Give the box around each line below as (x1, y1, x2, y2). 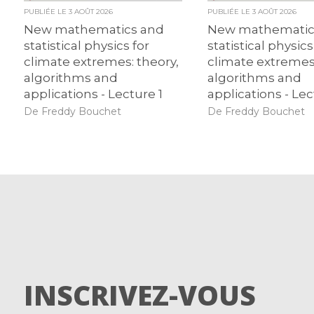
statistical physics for (23, 39, 149, 53)
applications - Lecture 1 (23, 87, 163, 102)
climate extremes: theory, (23, 55, 179, 69)
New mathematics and (23, 22, 164, 37)
